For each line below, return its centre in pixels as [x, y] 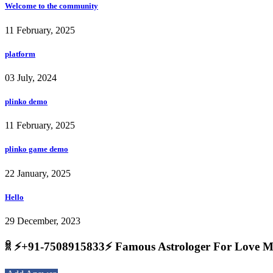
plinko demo [26, 102]
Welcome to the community [51, 6]
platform [20, 54]
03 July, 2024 [31, 77]
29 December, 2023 [43, 221]
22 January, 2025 [38, 173]
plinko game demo [37, 149]
